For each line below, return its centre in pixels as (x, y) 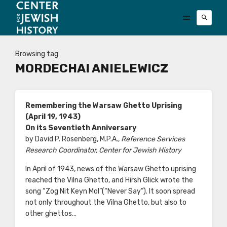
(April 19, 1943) (53, 117)
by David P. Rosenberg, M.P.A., (73, 139)
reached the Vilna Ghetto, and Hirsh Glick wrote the (109, 180)
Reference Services (153, 139)
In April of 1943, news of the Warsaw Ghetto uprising (111, 169)
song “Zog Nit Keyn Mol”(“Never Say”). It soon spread (110, 191)
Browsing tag (37, 54)
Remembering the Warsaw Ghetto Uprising (104, 106)
